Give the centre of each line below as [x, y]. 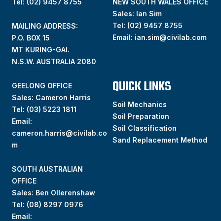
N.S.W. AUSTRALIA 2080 [54, 62]
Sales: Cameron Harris [52, 98]
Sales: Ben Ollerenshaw [54, 193]
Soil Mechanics [140, 105]
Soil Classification [145, 128]
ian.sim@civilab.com [171, 37]
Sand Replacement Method [160, 140]
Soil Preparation [141, 116]
